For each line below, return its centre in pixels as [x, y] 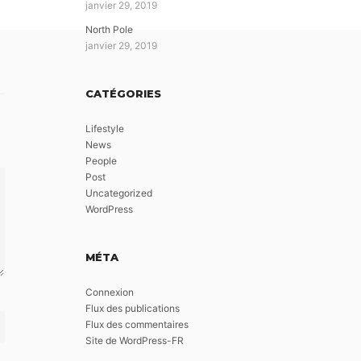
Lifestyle [105, 129]
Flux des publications [133, 308]
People [101, 161]
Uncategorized [119, 193]
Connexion [110, 292]
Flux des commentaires [137, 324]
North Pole [109, 29]
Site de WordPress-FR [135, 340]
